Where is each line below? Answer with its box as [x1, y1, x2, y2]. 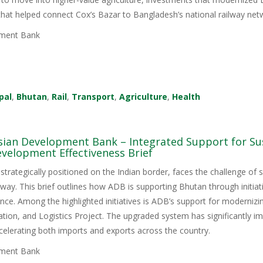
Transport [72, 91, 115, 103]
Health [172, 91, 201, 103]
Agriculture [119, 91, 168, 103]
